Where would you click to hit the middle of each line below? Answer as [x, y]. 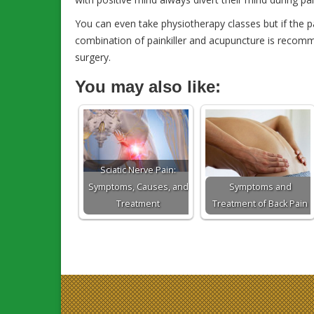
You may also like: [148, 87]
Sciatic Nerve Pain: [138, 170]
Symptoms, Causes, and [138, 187]
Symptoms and [260, 187]
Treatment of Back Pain [260, 204]
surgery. [93, 57]
